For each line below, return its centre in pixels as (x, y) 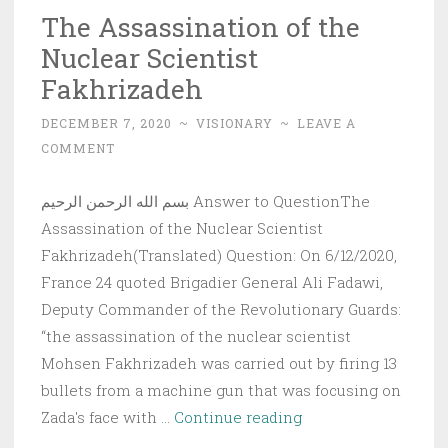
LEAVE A (326, 122)
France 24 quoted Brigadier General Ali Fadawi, (212, 281)
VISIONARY (234, 122)
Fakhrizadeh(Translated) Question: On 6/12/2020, (219, 254)
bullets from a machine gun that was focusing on (221, 389)
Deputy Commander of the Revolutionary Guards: (221, 308)
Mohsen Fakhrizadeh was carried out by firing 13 (219, 362)
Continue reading (238, 416)
